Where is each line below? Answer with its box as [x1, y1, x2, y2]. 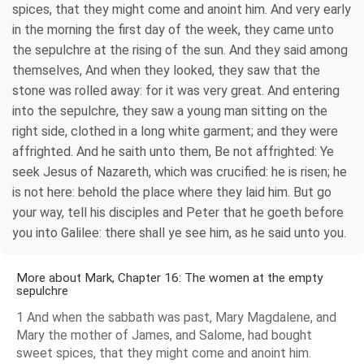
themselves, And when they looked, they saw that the [12, 62, 320, 78]
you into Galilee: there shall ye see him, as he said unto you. [12, 224, 346, 240]
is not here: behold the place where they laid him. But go [12, 184, 331, 200]
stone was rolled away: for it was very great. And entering [12, 82, 340, 98]
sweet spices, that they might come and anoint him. [16, 344, 311, 361]
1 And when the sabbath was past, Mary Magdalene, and [16, 309, 336, 325]
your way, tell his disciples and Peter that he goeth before [12, 204, 344, 220]
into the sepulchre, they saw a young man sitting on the [12, 102, 327, 119]
